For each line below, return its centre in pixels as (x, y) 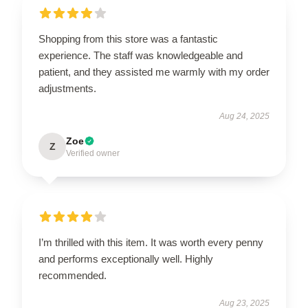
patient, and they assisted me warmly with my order (154, 72)
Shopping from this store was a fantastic (128, 39)
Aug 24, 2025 (244, 116)
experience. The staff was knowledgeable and (141, 55)
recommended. (73, 275)
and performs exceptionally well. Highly (126, 259)
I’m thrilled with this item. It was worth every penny (151, 242)
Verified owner (93, 153)
